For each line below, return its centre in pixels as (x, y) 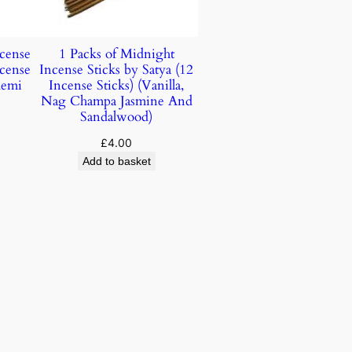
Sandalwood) (117, 117)
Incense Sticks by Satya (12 (117, 70)
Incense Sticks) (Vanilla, (117, 86)
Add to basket (116, 161)
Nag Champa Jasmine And (116, 101)
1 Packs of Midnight (116, 54)
